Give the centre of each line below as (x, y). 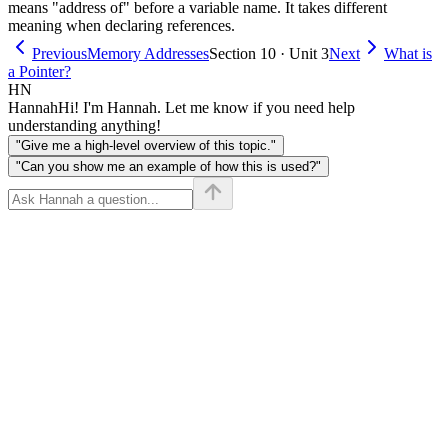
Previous (59, 53)
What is (408, 53)
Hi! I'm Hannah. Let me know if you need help (206, 107)
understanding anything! (84, 125)
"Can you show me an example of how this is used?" (168, 166)
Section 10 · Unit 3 (269, 53)
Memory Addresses (148, 53)
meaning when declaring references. (121, 25)
